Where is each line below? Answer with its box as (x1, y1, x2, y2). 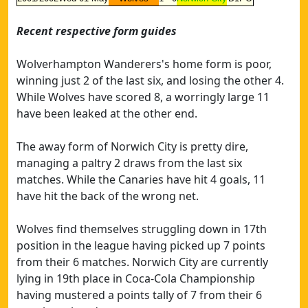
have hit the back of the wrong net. (16, 188, 199, 203)
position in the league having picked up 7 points (16, 238, 265, 253)
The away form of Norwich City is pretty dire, (16, 139, 248, 154)
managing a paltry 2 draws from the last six (16, 155, 242, 170)
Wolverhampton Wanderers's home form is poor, (16, 56, 272, 71)
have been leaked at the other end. (16, 106, 197, 121)
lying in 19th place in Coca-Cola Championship (16, 271, 255, 286)
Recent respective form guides (16, 23, 177, 38)
